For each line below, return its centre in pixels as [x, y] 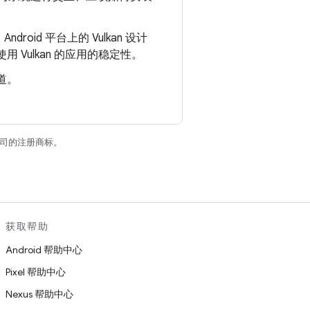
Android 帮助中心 [44, 250]
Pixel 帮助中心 [36, 272]
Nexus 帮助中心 [39, 294]
